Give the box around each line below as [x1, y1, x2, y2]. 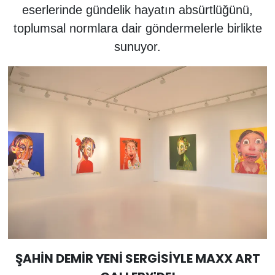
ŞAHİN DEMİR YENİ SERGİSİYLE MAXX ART [15, 250, 260, 268]
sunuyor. [114, 40, 161, 54]
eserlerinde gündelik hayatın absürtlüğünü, [22, 3, 253, 17]
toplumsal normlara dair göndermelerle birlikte [13, 21, 262, 36]
